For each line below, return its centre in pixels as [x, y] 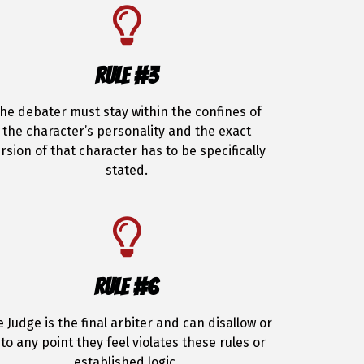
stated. [126, 170]
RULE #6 [127, 287]
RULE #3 [126, 76]
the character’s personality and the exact [126, 131]
